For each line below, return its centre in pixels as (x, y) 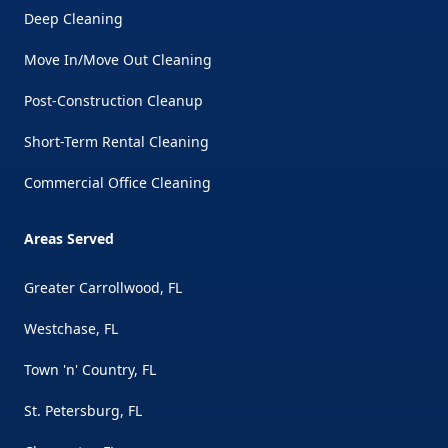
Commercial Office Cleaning (117, 182)
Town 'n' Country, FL (90, 369)
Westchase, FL (71, 328)
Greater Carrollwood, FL (103, 287)
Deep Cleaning (73, 18)
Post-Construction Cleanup (113, 100)
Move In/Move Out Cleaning (118, 59)
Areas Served (69, 238)
